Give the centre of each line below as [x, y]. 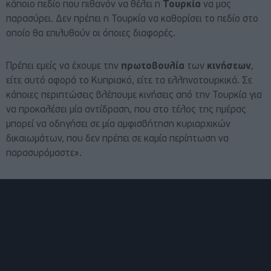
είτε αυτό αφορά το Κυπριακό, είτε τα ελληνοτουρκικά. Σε [129, 81]
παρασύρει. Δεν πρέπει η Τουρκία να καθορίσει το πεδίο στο [132, 20]
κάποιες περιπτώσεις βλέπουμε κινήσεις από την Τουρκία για [134, 96]
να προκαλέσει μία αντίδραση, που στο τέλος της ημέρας [126, 110]
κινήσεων [229, 67]
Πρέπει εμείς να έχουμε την [64, 67]
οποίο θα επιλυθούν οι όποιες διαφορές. [91, 34]
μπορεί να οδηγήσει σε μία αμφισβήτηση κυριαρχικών [118, 125]
